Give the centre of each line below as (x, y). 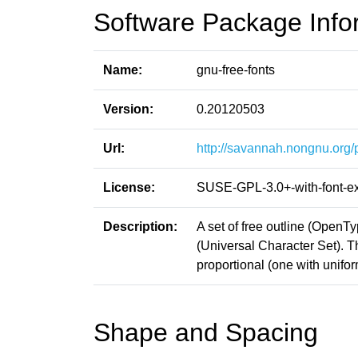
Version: (128, 109)
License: (129, 187)
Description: (140, 227)
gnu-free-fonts (236, 70)
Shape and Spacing (206, 332)
